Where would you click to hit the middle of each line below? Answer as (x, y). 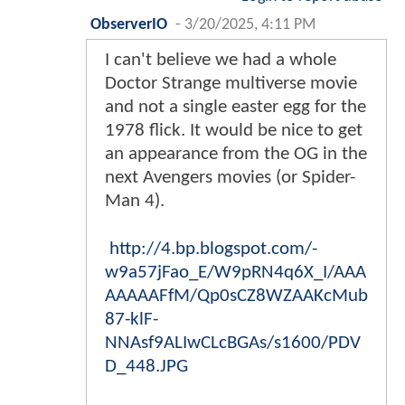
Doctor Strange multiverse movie (231, 83)
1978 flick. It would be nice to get (234, 130)
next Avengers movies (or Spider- (230, 177)
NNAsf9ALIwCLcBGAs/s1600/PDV (233, 343)
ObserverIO (129, 24)
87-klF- (132, 319)
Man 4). (135, 201)
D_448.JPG (146, 366)
